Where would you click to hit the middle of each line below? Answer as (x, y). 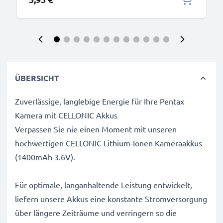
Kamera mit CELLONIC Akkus (66, 115)
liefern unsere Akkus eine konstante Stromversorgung (111, 199)
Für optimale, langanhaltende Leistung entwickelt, (104, 185)
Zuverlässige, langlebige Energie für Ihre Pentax (100, 101)
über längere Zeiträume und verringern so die (96, 213)
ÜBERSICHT (37, 78)
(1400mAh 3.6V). (45, 157)
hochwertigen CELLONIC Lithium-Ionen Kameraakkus (109, 143)
